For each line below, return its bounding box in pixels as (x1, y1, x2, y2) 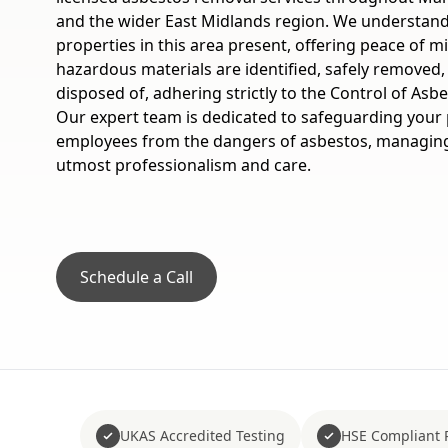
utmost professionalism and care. (56, 154, 311, 176)
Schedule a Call (80, 266, 193, 288)
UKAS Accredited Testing (119, 426, 285, 445)
